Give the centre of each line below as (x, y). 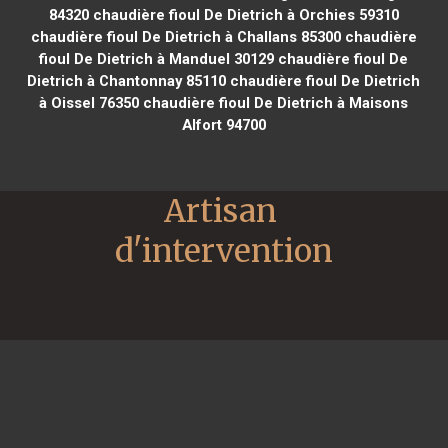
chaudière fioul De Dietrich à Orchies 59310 (243, 14)
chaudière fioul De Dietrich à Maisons (274, 102)
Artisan (220, 210)
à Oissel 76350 (89, 102)
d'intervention (224, 250)
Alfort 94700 (223, 124)
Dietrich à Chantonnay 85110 (127, 80)
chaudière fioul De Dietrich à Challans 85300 (185, 36)
